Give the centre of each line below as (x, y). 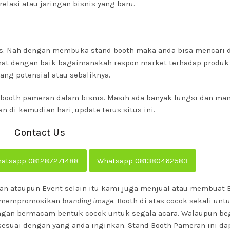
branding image (88, 201)
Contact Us (40, 132)
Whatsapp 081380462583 (142, 161)
